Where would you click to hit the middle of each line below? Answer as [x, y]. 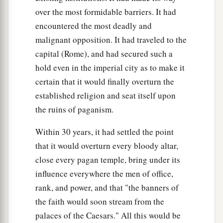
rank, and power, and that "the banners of [107, 188]
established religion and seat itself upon [106, 96]
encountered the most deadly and [94, 26]
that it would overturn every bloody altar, [107, 146]
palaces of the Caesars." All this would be [108, 216]
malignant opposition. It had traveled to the [111, 40]
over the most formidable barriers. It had [106, 12]
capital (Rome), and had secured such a [104, 54]
